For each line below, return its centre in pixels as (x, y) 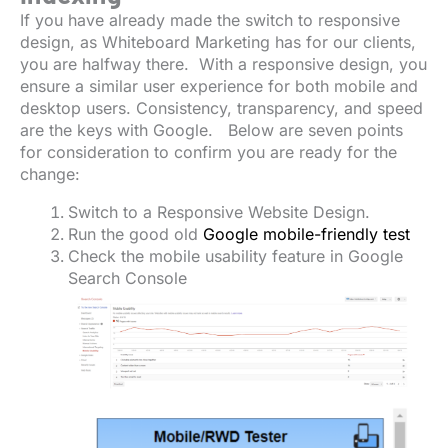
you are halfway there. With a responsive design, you (223, 64)
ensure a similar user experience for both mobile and (219, 86)
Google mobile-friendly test (306, 234)
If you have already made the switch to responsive (210, 20)
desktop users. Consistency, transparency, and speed (221, 108)
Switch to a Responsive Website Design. (219, 212)
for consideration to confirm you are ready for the (208, 152)
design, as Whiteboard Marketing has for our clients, (218, 42)
